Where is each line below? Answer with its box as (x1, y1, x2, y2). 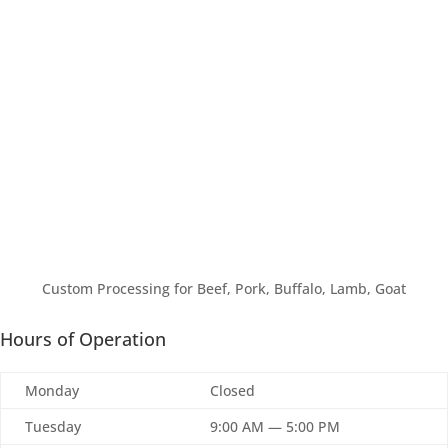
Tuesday (25, 416, 81, 436)
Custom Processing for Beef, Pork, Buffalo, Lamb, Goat (42, 278, 406, 298)
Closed (210, 380, 255, 400)
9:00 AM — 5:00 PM (210, 416, 340, 436)
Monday (25, 380, 79, 400)
